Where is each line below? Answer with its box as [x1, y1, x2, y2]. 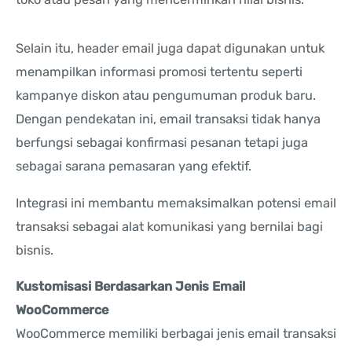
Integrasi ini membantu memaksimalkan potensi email [16, 195, 336, 211]
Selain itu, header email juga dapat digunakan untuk [16, 41, 324, 57]
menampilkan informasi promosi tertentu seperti [16, 64, 302, 80]
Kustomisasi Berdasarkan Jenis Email [16, 279, 245, 295]
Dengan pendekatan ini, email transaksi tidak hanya [16, 112, 321, 127]
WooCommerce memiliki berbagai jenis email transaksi [16, 326, 336, 342]
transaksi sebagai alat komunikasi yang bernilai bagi [16, 218, 323, 234]
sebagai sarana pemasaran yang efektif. [16, 159, 251, 174]
